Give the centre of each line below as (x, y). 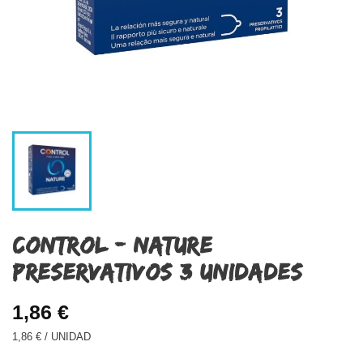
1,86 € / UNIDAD (51, 337)
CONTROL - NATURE (112, 245)
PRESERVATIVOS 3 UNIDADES (158, 271)
